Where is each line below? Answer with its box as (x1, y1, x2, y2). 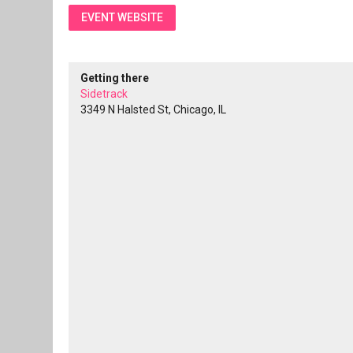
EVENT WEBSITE (81, 11, 163, 24)
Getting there (80, 72, 149, 84)
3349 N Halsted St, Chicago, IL (80, 103, 226, 116)
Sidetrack (80, 87, 128, 100)
